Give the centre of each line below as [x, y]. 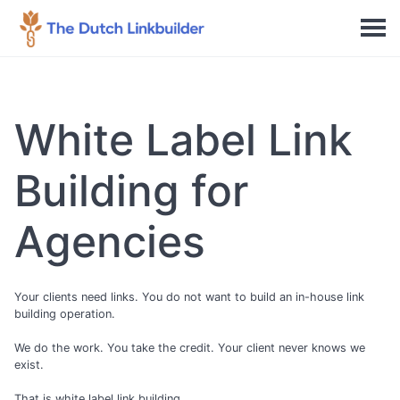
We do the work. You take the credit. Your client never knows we [190, 348]
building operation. [65, 314]
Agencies [110, 242]
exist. [29, 365]
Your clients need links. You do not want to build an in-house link [189, 297]
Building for [131, 191]
